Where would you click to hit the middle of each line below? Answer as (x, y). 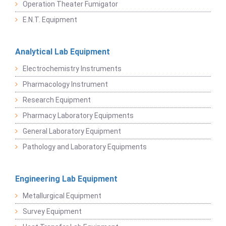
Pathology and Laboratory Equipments (85, 147)
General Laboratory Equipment (72, 131)
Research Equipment (57, 100)
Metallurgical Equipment (62, 196)
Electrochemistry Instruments (72, 69)
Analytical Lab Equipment (63, 52)
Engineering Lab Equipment (66, 179)
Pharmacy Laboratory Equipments (78, 116)
